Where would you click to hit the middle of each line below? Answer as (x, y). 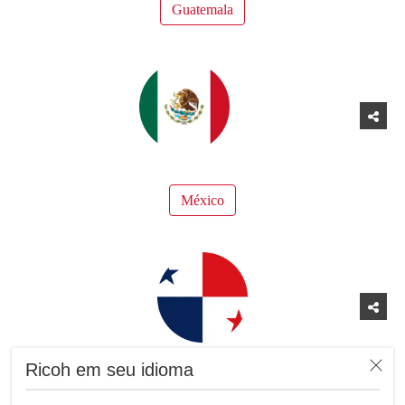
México (202, 200)
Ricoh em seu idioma (110, 369)
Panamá (202, 391)
